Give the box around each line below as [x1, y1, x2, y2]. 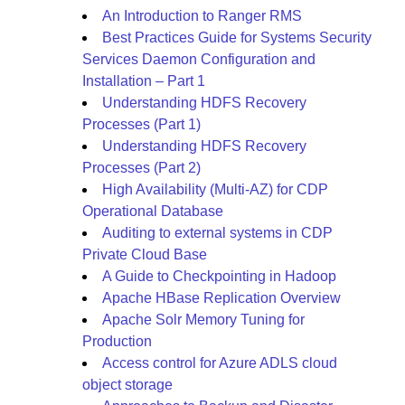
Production [82, 334, 152, 349]
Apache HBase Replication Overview [102, 290, 341, 306]
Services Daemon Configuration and [82, 52, 316, 67]
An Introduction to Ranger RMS [102, 8, 302, 24]
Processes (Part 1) [82, 117, 201, 132]
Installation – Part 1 [82, 73, 205, 89]
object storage [82, 377, 173, 392]
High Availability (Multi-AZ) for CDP [102, 182, 328, 197]
